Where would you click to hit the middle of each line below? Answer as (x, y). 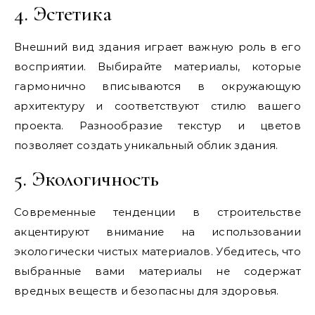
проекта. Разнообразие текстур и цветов (157, 125)
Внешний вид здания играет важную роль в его (157, 46)
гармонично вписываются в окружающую (157, 86)
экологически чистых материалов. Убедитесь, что (157, 251)
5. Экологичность (86, 179)
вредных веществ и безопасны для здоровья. (147, 290)
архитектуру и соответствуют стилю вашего (157, 105)
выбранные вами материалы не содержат (157, 271)
